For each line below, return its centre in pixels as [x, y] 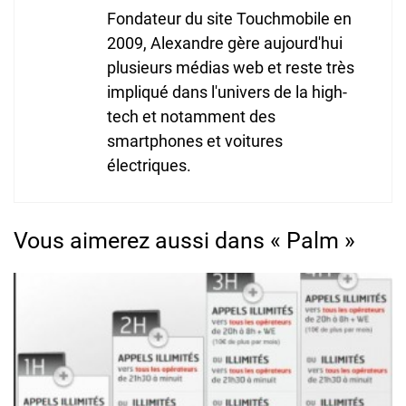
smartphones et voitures [195, 140]
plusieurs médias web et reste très [231, 67]
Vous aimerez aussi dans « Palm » [184, 240]
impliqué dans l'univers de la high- [227, 92]
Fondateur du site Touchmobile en [229, 18]
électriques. [149, 165]
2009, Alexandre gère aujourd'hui [225, 43]
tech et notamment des [191, 116]
